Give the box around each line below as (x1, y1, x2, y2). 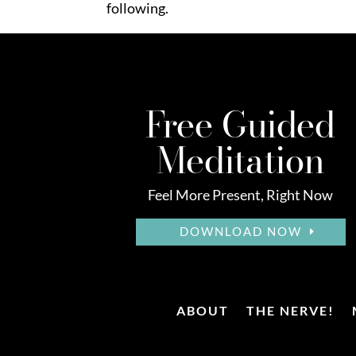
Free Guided (145, 102, 336, 145)
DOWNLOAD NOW (179, 224, 302, 239)
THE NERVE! (246, 303, 335, 319)
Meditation (157, 137, 325, 181)
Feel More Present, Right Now (148, 186, 334, 204)
